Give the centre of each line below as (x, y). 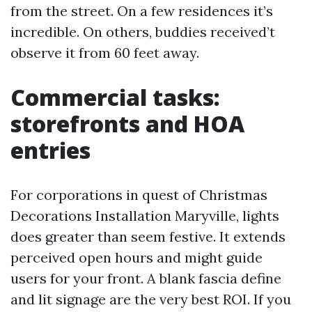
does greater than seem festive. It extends (148, 237)
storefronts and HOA (127, 124)
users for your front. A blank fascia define (146, 279)
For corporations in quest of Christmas (139, 195)
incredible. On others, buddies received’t (143, 32)
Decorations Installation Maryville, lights (145, 216)
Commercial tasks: (115, 97)
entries (50, 150)
